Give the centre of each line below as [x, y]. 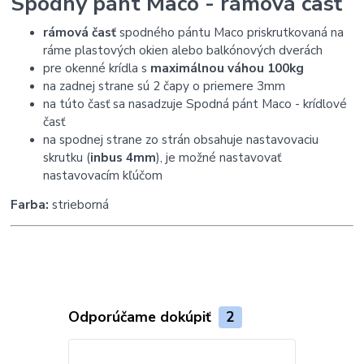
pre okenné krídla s [97, 68]
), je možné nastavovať [219, 158]
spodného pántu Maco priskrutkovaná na [230, 32]
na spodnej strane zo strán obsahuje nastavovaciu [181, 140]
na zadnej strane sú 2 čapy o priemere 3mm [165, 86]
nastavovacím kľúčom [103, 175]
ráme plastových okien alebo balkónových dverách [183, 50]
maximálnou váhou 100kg [227, 68]
